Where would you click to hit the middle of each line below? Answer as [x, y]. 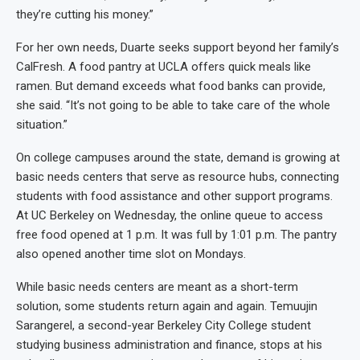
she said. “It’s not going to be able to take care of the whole [173, 106]
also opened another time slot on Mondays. [131, 254]
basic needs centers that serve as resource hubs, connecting [178, 177]
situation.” [42, 125]
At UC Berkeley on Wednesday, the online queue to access [170, 216]
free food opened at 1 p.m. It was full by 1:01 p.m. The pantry [176, 235]
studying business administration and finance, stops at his [169, 345]
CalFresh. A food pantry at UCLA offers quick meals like [164, 67]
